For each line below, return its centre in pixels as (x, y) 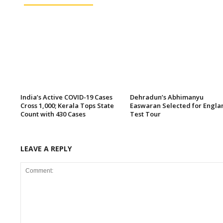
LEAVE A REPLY (46, 149)
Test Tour (145, 114)
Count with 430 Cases (53, 114)
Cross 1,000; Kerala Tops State (67, 106)
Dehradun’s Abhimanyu (167, 97)
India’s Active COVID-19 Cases (66, 97)
